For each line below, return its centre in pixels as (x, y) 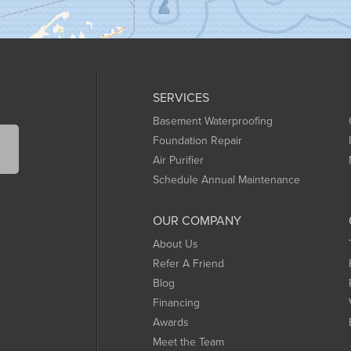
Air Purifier (178, 160)
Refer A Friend (188, 264)
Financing (176, 303)
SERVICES (181, 98)
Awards (171, 322)
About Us (175, 244)
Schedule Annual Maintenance (226, 180)
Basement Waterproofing (213, 121)
